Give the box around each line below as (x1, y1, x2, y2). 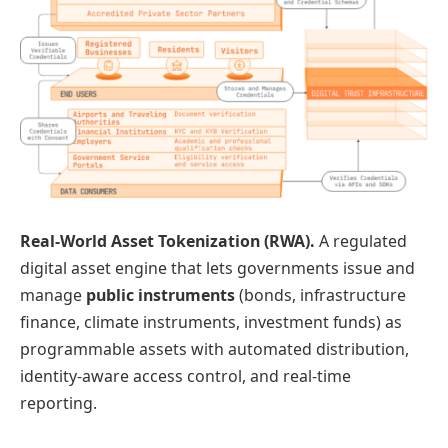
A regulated (319, 230, 407, 253)
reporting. (20, 392, 97, 415)
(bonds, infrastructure (239, 284, 406, 307)
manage (20, 284, 86, 307)
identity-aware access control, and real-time (20, 365, 351, 388)
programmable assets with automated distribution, (20, 338, 409, 361)
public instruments (86, 284, 239, 307)
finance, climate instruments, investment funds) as (20, 311, 402, 334)
